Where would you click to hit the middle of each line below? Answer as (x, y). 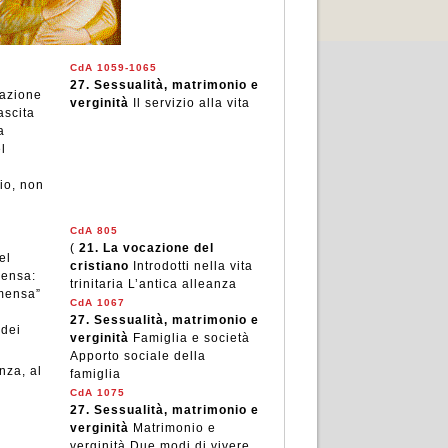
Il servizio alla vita (191, 103)
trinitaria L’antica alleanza (153, 284)
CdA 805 (93, 230)
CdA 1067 (97, 302)
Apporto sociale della (137, 356)
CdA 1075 (97, 392)
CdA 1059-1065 (113, 67)
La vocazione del (158, 248)
